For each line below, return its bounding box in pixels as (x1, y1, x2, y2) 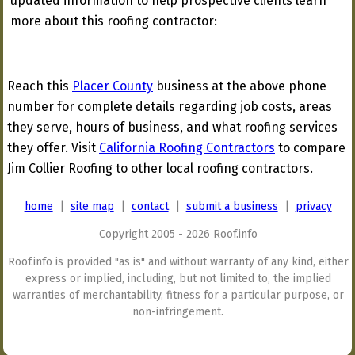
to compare (275, 140, 345, 155)
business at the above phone (153, 78, 326, 94)
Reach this (7, 78, 72, 94)
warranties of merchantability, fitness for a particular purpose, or (12, 288, 344, 302)
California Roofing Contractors (99, 140, 275, 155)
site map (70, 200, 114, 213)
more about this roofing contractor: (10, 13, 217, 29)
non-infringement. (132, 305, 224, 319)
